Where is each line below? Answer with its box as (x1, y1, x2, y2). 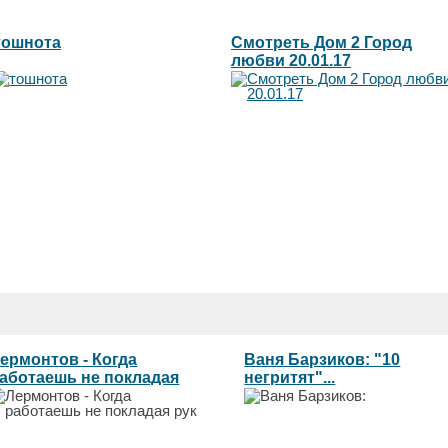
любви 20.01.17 (231, 51, 351, 69)
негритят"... (244, 368, 336, 386)
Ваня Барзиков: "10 (244, 350, 401, 368)
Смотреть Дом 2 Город (231, 33, 412, 51)
